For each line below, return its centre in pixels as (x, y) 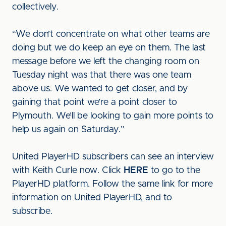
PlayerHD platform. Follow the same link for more (112, 184)
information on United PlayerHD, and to (92, 198)
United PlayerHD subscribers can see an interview (113, 157)
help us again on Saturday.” (68, 130)
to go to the (174, 171)
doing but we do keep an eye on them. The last (109, 48)
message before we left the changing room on (106, 62)
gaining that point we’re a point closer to (95, 102)
